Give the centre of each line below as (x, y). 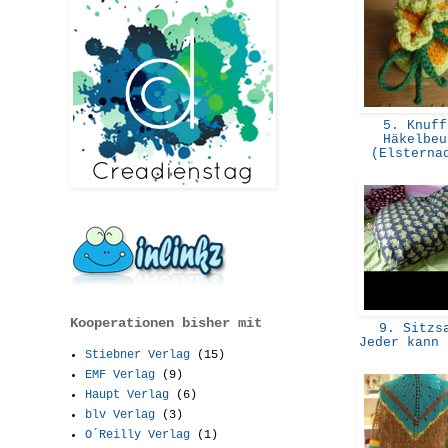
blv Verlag (120, 414)
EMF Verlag (120, 374)
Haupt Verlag (127, 394)
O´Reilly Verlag (137, 434)
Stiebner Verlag (137, 354)
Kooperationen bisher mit (166, 322)
